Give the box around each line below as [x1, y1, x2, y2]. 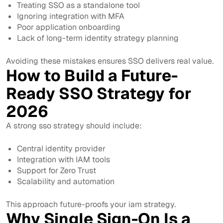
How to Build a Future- [6, 65, 178, 86]
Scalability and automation [17, 176, 115, 187]
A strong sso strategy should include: [6, 120, 142, 131]
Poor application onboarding [17, 21, 121, 32]
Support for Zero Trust [17, 165, 97, 176]
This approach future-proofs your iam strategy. [6, 199, 176, 210]
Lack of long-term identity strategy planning [17, 32, 179, 43]
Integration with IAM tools [17, 154, 111, 165]
